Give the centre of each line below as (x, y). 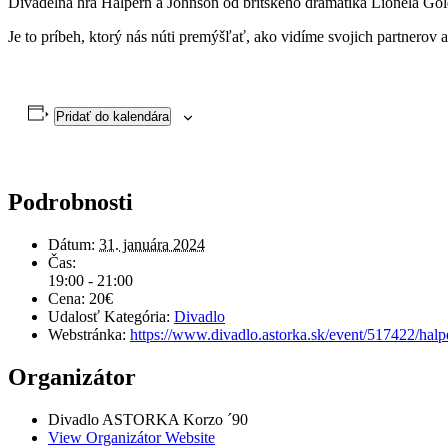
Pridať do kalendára (112, 117)
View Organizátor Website (131, 437)
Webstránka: (87, 335)
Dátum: (71, 245)
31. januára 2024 (152, 245)
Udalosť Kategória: (109, 317)
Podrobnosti (70, 202)
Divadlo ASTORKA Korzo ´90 (148, 419)
